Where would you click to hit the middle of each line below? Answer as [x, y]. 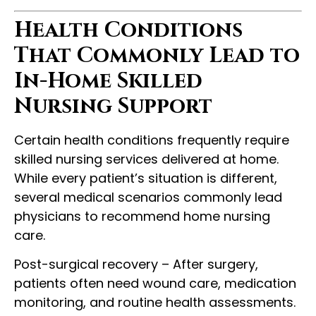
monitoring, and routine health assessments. [155, 303]
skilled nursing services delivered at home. [146, 159]
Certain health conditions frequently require [152, 140]
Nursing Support [113, 107]
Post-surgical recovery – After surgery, [136, 265]
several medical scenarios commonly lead [148, 197]
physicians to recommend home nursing [142, 217]
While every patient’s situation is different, [146, 178]
